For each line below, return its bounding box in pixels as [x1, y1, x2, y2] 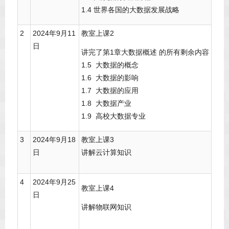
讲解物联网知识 [81, 203, 131, 212]
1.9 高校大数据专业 [81, 112, 146, 121]
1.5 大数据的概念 [81, 61, 139, 70]
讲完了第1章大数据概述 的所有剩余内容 [81, 48, 209, 57]
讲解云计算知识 [81, 148, 131, 157]
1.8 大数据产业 [81, 99, 131, 108]
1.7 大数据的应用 [81, 86, 139, 95]
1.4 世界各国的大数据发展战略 [81, 6, 179, 14]
